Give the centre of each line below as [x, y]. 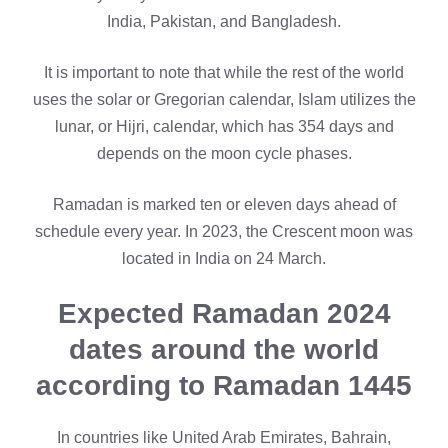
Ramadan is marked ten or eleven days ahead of [224, 205]
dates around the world [224, 350]
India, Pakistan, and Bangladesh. [224, 22]
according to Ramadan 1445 [224, 386]
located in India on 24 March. [224, 259]
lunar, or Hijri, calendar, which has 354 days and [224, 127]
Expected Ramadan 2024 [224, 314]
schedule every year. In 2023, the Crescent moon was [224, 232]
